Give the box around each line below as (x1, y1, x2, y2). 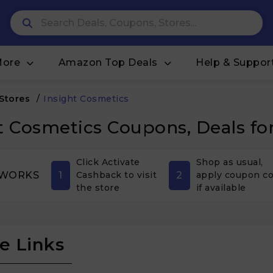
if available (196, 182, 246, 193)
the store (76, 182, 119, 193)
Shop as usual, (196, 157, 263, 168)
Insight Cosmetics (43, 93, 129, 104)
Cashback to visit (76, 169, 157, 180)
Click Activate (76, 157, 140, 168)
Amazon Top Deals (58, 57, 158, 68)
